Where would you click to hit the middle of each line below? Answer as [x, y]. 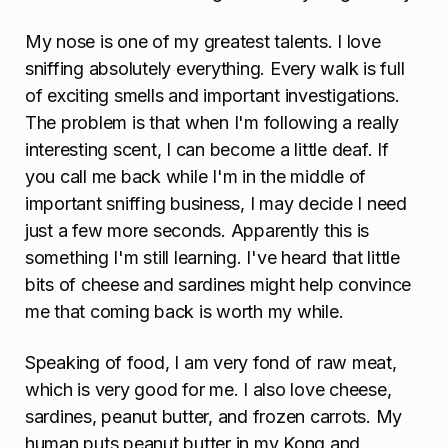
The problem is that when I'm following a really [212, 123]
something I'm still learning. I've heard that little [212, 258]
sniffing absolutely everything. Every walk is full [215, 69]
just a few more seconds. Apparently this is [197, 231]
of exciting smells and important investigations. [212, 96]
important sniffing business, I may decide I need [216, 204]
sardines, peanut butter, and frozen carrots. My [214, 416]
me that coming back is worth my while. [184, 312]
